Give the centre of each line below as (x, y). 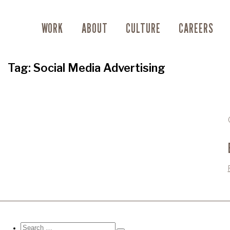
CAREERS (196, 29)
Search (30, 225)
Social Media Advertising (99, 68)
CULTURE (143, 29)
